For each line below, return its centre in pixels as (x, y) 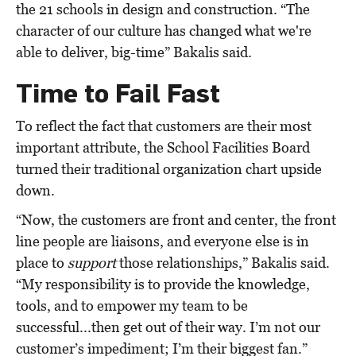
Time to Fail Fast (118, 92)
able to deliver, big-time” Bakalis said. (135, 52)
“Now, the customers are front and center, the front (176, 219)
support (92, 262)
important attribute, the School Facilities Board (163, 147)
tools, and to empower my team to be (132, 305)
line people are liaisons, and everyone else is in (163, 241)
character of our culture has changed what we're (164, 30)
